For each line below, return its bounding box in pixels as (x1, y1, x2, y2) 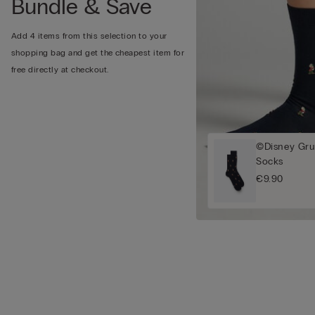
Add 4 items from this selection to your (11, 30, 167, 41)
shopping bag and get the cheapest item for (11, 47, 185, 58)
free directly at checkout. (11, 64, 109, 75)
